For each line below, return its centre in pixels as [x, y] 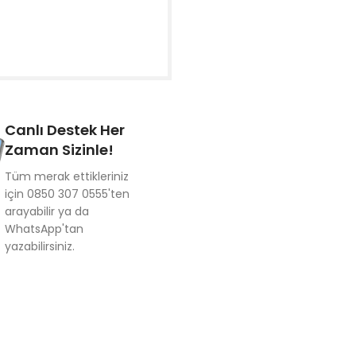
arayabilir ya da [46, 211]
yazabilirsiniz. [39, 246]
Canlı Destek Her [64, 130]
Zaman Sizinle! [59, 150]
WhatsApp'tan [44, 229]
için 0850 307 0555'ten [67, 194]
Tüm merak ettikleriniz [66, 176]
